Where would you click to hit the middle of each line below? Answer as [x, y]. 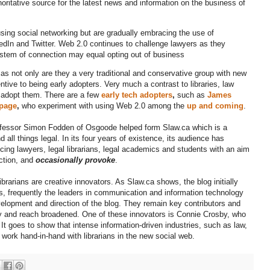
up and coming [215, 105]
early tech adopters [137, 95]
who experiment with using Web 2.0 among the [104, 105]
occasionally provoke [75, 160]
